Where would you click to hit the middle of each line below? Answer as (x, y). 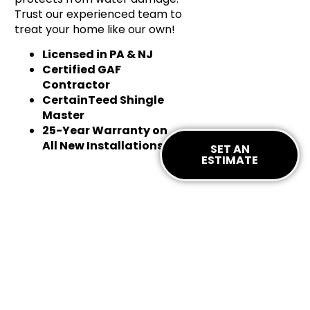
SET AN (230, 149)
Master (64, 116)
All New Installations (103, 146)
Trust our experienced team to (99, 15)
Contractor (76, 85)
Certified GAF (82, 70)
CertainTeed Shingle (103, 100)
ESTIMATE (230, 160)
